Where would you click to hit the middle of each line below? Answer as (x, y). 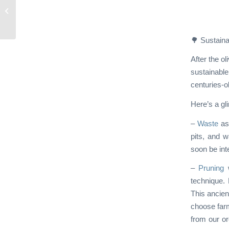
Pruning (211, 168)
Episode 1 (33, 17)
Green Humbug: (41, 6)
